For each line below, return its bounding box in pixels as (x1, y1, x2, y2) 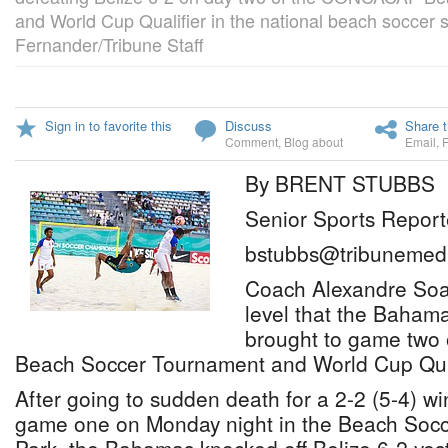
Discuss (225, 116, 272, 135)
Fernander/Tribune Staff (15, 31, 204, 57)
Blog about (284, 133, 343, 150)
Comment (225, 133, 278, 150)
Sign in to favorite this (45, 116, 172, 135)
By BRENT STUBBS (245, 168, 435, 198)
